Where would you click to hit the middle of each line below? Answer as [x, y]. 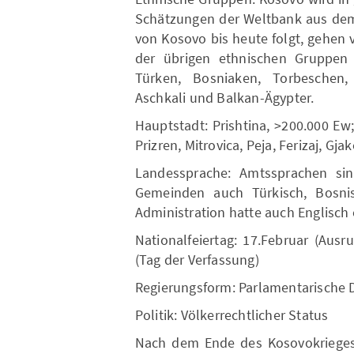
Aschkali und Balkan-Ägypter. [224, 98]
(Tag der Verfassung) [197, 260]
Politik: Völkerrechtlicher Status [232, 315]
